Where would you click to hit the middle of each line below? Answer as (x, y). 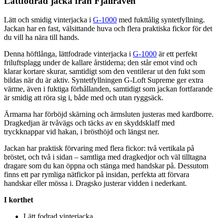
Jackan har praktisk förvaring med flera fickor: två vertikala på (99, 148)
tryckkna (17, 132)
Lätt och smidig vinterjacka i (48, 20)
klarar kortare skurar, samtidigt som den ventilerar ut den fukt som (104, 72)
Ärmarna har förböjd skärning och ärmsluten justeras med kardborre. (109, 114)
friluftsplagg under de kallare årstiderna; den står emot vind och (100, 63)
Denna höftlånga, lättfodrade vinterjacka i (68, 54)
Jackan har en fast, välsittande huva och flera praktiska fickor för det (108, 29)
